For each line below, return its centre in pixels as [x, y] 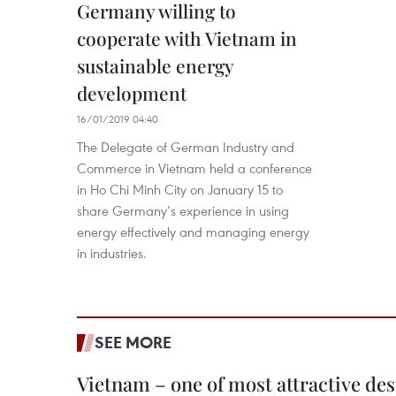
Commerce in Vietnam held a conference [194, 168]
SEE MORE [133, 342]
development [132, 93]
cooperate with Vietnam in [187, 38]
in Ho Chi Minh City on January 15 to [180, 189]
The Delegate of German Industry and [186, 147]
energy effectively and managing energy [193, 232]
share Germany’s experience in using [183, 210]
